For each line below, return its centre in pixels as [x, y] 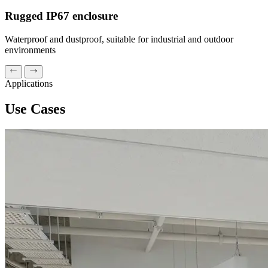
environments [30, 50]
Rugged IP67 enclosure [61, 16]
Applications [29, 83]
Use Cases [35, 109]
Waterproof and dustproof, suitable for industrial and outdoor [119, 39]
